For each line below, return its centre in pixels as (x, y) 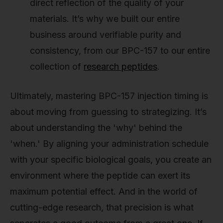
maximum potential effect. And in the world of (104, 191)
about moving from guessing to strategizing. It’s (108, 111)
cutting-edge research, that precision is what (102, 207)
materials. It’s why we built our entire (105, 18)
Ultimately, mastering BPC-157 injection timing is (109, 96)
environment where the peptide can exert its (100, 175)
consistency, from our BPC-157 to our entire (120, 50)
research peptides (120, 66)
